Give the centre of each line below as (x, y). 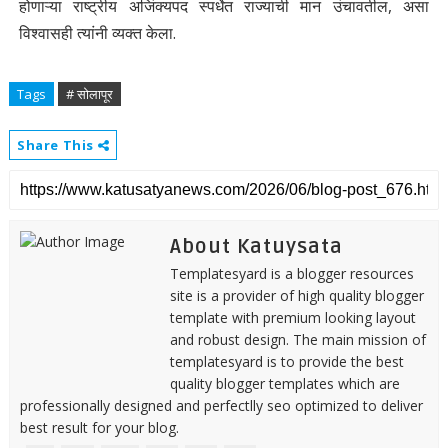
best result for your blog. (99, 427)
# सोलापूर (89, 93)
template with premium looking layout (292, 317)
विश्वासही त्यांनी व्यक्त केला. (97, 32)
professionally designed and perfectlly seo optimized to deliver (221, 405)
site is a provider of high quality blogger (296, 295)
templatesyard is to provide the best (286, 361)
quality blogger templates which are (284, 383)
